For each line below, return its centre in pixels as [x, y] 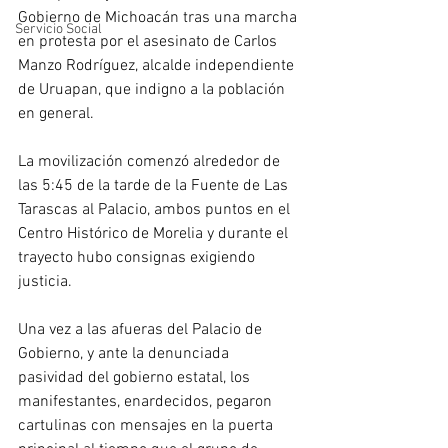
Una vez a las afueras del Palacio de [142, 330]
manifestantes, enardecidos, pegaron [147, 402]
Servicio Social [58, 29]
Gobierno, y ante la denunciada [125, 354]
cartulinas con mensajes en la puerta [147, 426]
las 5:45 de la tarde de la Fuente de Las [155, 186]
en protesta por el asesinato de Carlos [149, 42]
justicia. [45, 282]
